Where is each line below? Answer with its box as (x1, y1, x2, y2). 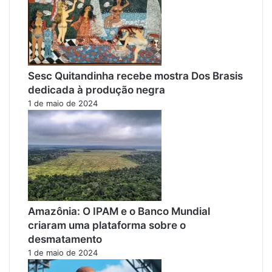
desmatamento (28, 233, 102, 245)
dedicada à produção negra (28, 83, 165, 96)
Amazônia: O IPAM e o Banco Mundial (28, 205, 210, 217)
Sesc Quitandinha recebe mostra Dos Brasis (28, 69, 243, 82)
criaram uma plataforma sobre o (28, 219, 186, 231)
